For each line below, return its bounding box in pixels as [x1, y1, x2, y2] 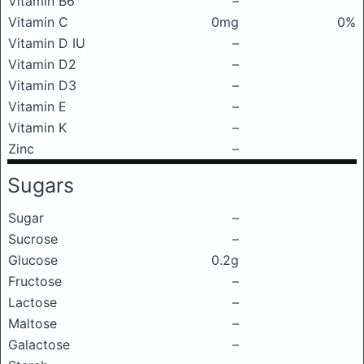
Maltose [8, 315, 57, 331]
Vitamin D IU [8, 35, 85, 51]
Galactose [8, 336, 70, 353]
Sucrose [8, 231, 58, 247]
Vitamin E [8, 98, 67, 115]
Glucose [8, 252, 58, 268]
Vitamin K [8, 119, 67, 136]
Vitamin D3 [8, 77, 76, 93]
